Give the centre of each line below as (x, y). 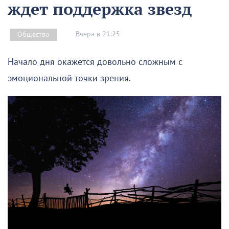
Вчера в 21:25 (98, 34)
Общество (33, 34)
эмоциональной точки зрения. (69, 78)
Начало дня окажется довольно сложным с (95, 62)
